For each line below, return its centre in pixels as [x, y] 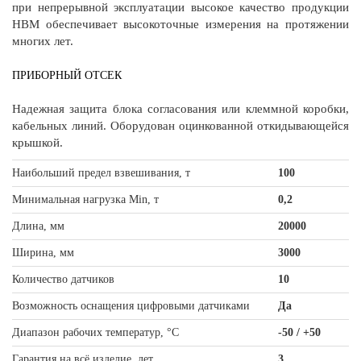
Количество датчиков [63, 280]
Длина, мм [38, 226]
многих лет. [43, 41]
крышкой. [37, 143]
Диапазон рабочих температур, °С [95, 333]
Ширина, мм [43, 253]
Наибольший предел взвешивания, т [101, 173]
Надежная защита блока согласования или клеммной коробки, [180, 109]
